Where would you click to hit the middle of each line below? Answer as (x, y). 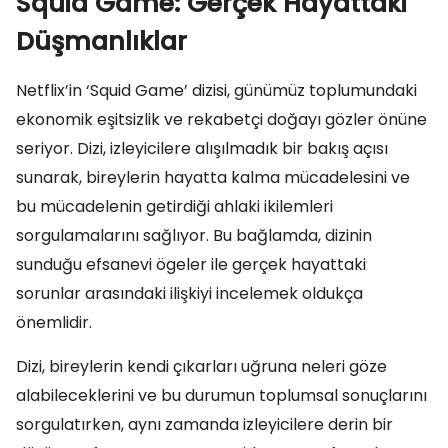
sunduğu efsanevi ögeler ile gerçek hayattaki (191, 264)
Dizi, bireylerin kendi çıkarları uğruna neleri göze (201, 366)
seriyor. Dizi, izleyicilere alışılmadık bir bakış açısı (202, 148)
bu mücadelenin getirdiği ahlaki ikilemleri (174, 206)
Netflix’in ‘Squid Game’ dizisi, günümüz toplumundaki (216, 90)
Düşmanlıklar (101, 41)
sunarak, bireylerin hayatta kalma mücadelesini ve (213, 177)
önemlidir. (54, 322)
